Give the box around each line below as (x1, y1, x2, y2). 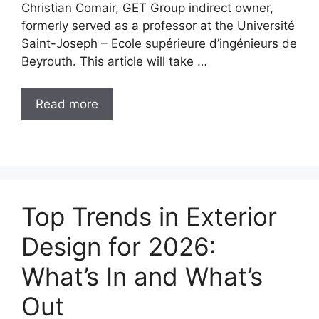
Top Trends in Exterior (21, 202, 277, 231)
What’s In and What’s (21, 261, 263, 291)
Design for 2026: (21, 231, 216, 261)
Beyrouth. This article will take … (21, 53, 207, 68)
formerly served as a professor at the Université (21, 18, 295, 33)
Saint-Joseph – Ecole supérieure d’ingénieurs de (21, 36, 297, 51)
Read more (36, 97, 98, 111)
